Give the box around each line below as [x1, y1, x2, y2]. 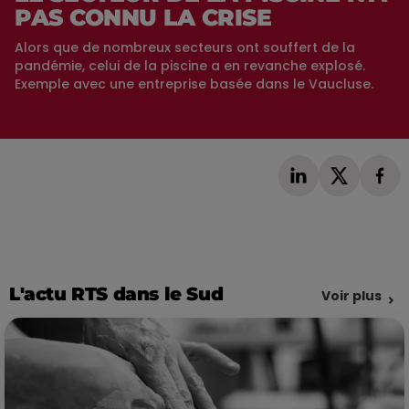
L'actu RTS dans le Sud [9, 282, 224, 305]
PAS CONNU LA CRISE [15, 4, 271, 31]
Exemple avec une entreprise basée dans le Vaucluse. [15, 75, 373, 93]
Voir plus [321, 286, 382, 305]
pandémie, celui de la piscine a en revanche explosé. [15, 57, 365, 75]
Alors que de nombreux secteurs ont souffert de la [15, 38, 355, 57]
